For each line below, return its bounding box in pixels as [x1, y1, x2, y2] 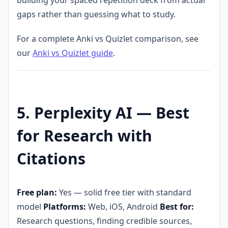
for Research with [17, 125, 152, 146]
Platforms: [43, 201, 86, 212]
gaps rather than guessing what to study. [17, 8, 176, 20]
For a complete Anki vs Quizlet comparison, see [17, 33, 198, 44]
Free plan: [17, 186, 57, 198]
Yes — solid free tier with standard [57, 186, 191, 198]
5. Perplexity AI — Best [17, 102, 189, 123]
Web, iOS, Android [86, 201, 160, 212]
